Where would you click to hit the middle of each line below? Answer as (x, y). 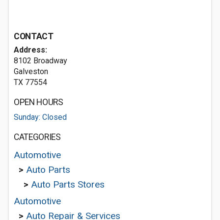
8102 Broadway (41, 61)
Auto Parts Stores (68, 184)
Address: (30, 50)
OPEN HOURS (39, 102)
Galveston (31, 71)
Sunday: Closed (40, 117)
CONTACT (34, 36)
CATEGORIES (37, 137)
